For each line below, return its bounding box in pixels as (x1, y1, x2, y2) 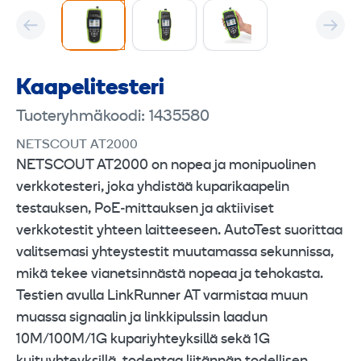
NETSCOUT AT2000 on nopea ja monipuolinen (16, 157, 316, 173)
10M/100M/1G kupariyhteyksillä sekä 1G (16, 331, 270, 347)
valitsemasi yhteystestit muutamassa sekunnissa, (16, 244, 334, 260)
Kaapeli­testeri (16, 77, 164, 100)
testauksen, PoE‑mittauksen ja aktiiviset (16, 201, 274, 217)
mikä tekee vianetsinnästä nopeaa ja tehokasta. (16, 266, 323, 282)
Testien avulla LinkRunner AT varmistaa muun (16, 288, 308, 304)
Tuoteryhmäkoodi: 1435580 (16, 108, 210, 125)
